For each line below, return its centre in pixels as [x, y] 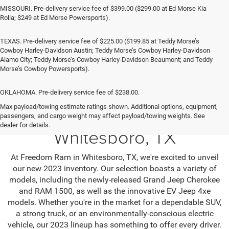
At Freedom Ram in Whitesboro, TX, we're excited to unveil [114, 157]
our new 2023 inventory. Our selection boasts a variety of [114, 169]
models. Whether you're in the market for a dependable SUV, [114, 202]
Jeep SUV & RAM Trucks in [114, 117]
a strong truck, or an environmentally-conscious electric [114, 214]
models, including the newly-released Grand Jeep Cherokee [114, 180]
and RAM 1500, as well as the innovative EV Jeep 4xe [114, 191]
